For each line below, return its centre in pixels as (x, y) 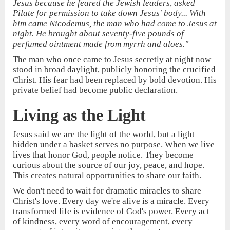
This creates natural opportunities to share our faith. (107, 176)
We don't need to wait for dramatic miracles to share (107, 191)
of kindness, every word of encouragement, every (103, 222)
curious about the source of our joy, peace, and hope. (109, 165)
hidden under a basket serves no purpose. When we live (114, 145)
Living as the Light (79, 115)
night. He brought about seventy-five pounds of (98, 34)
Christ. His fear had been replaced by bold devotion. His (115, 80)
